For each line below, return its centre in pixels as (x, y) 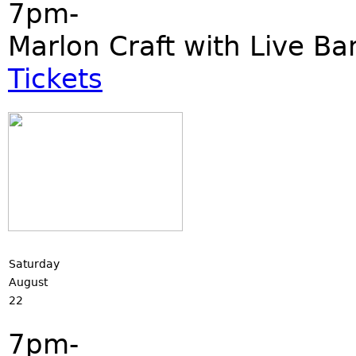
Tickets (55, 79)
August (28, 282)
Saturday (34, 264)
